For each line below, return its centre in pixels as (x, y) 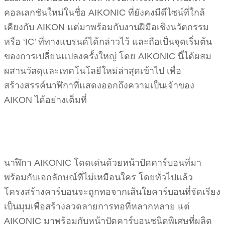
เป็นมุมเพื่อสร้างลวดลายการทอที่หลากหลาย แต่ (97, 207)
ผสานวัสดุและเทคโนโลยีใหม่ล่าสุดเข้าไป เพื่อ (93, 71)
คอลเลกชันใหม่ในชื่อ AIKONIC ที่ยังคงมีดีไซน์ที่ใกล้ (104, 13)
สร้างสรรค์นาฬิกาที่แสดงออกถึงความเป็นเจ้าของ (99, 86)
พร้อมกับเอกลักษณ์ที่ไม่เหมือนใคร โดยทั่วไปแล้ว (98, 178)
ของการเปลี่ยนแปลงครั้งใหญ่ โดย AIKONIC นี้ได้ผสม (108, 57)
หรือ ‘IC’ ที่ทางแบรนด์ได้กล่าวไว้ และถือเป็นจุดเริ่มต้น (108, 42)
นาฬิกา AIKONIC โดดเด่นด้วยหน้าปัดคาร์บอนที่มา (103, 163)
